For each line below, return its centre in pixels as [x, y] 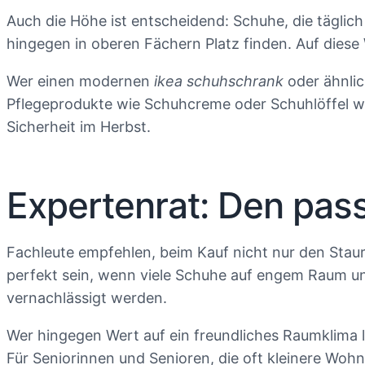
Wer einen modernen [80, 81]
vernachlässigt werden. [87, 298]
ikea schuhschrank [219, 81]
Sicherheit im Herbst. [79, 127]
